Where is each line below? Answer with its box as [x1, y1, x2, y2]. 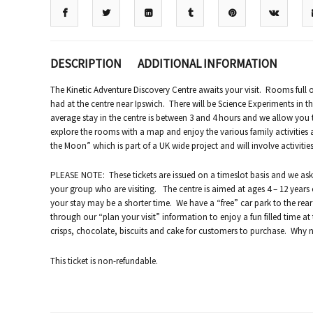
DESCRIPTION [50, 55, 122, 71]
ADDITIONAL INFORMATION [138, 55, 277, 71]
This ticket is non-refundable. [50, 255, 158, 268]
